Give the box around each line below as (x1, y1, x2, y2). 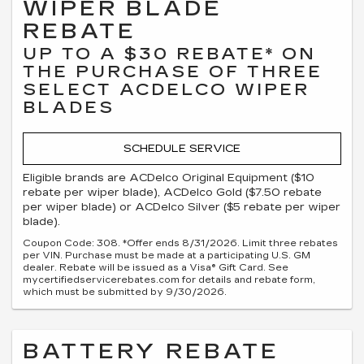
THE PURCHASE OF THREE (23, 62, 323, 81)
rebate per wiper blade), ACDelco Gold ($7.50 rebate (23, 185, 322, 199)
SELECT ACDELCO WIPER (23, 80, 310, 99)
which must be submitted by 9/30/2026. (23, 286, 227, 297)
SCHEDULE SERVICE (123, 142, 240, 155)
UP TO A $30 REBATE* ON (23, 44, 316, 63)
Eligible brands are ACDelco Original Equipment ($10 (23, 171, 314, 184)
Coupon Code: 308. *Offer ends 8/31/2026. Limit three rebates (23, 237, 338, 249)
